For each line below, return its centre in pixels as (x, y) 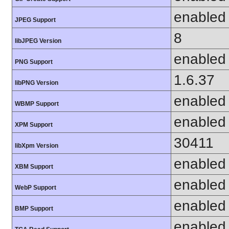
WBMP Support (37, 104)
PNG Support (34, 62)
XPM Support (34, 125)
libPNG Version (37, 83)
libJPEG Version (38, 41)
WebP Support (36, 188)
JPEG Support (35, 20)
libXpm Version (37, 146)
